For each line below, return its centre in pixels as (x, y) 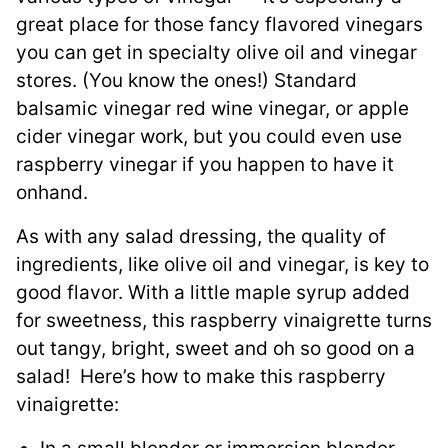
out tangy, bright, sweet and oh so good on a (215, 348)
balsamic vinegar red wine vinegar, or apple (212, 108)
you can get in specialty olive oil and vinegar (216, 52)
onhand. (52, 192)
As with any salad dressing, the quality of (201, 236)
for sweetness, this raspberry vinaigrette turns (224, 320)
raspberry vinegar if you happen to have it (205, 164)
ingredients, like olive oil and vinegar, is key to (222, 264)
